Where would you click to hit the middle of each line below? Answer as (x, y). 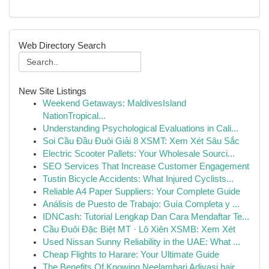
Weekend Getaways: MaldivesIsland (114, 103)
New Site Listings (53, 91)
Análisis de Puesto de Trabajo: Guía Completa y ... (141, 204)
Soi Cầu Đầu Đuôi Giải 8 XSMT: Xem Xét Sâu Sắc (141, 141)
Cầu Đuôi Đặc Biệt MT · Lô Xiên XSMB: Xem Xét (139, 229)
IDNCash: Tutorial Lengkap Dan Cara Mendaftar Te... (146, 217)
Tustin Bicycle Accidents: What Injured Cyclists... (138, 179)
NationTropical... (74, 116)
